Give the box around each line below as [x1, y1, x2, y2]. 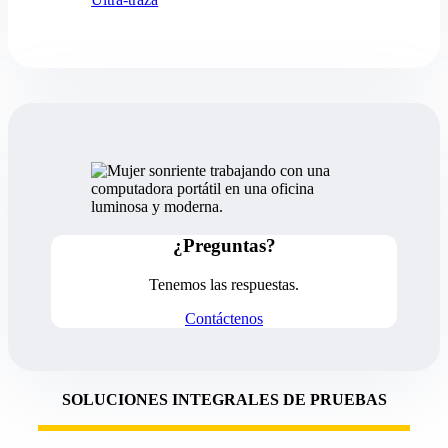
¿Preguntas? [172, 234, 276, 256]
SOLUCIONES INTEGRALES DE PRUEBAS [61, 390, 387, 408]
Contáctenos [185, 309, 263, 327]
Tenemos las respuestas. [149, 275, 299, 293]
